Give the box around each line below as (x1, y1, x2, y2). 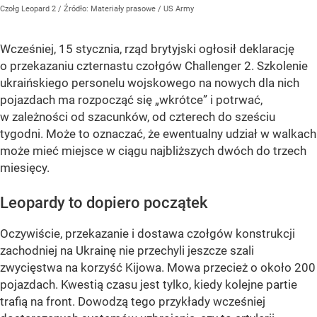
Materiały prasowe (91, 4, 158, 13)
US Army (163, 4, 194, 13)
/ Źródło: (58, 4, 91, 13)
